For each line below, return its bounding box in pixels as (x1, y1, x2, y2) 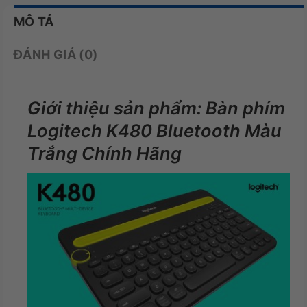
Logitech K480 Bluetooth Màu (27, 119, 282, 141)
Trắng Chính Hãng (27, 142, 182, 164)
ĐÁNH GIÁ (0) (14, 47, 98, 62)
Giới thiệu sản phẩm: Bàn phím (27, 97, 285, 119)
